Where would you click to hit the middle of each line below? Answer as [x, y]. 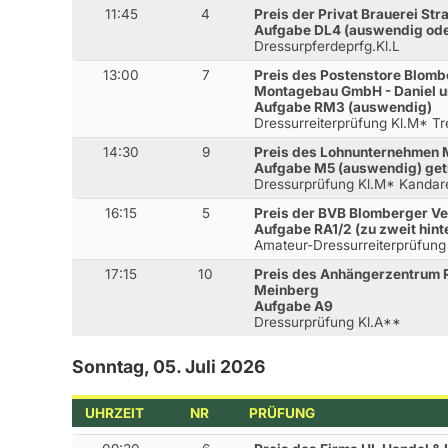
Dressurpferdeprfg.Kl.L [327, 46]
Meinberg [287, 290]
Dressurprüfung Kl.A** [328, 322]
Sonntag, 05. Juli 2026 [168, 367]
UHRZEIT [115, 413]
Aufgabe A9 [294, 306]
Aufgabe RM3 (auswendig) [343, 107]
